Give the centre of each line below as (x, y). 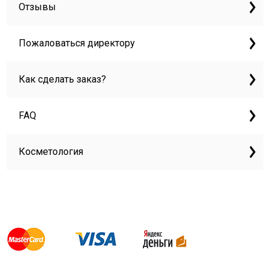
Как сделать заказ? (63, 79)
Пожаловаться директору (77, 43)
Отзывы (38, 7)
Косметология (51, 152)
